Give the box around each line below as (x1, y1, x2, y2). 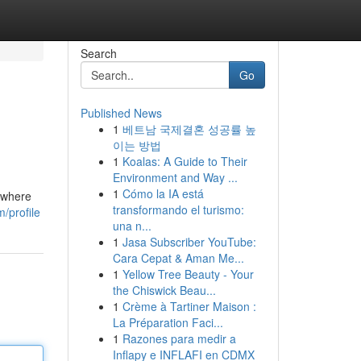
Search (80, 45, 117, 61)
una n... (112, 218, 151, 234)
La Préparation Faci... (112, 314, 223, 330)
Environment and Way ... (112, 169, 238, 185)
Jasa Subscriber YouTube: (122, 234, 256, 250)
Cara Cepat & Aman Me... (112, 250, 244, 266)
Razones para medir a (122, 330, 236, 346)
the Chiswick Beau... (112, 282, 216, 298)
